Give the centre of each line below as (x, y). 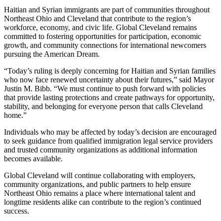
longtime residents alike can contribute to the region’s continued (103, 202)
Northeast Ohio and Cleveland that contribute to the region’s (97, 19)
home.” (15, 115)
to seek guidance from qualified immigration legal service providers (108, 141)
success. (17, 211)
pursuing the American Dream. (52, 54)
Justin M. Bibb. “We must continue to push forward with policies (105, 89)
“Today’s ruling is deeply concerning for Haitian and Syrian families (110, 71)
